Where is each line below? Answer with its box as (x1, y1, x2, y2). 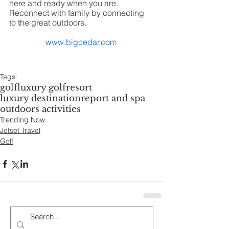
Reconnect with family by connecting (9, 7, 146, 18)
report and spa (81, 93, 145, 104)
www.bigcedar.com (45, 36, 117, 47)
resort (66, 82, 92, 93)
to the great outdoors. (9, 17, 90, 28)
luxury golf (17, 82, 66, 93)
